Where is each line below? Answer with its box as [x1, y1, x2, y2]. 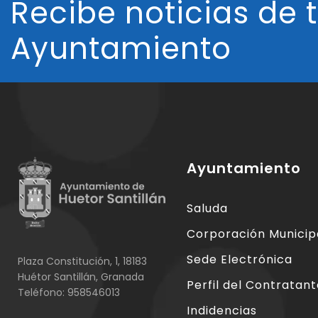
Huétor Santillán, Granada [18, 270, 144, 285]
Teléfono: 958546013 [18, 285, 120, 300]
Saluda [187, 200, 228, 217]
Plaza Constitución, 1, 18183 [18, 254, 147, 269]
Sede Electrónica [187, 251, 292, 268]
